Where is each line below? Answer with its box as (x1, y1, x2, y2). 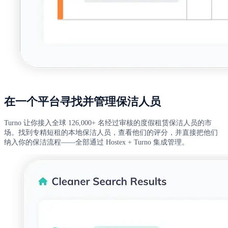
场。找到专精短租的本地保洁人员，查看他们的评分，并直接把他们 (4, 128, 218, 137)
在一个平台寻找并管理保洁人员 (4, 96, 161, 108)
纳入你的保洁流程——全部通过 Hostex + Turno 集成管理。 (4, 138, 189, 147)
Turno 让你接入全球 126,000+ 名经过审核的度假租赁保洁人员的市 (4, 119, 212, 127)
